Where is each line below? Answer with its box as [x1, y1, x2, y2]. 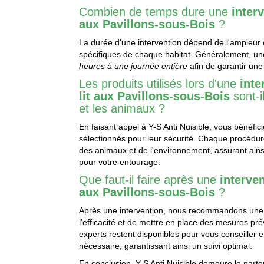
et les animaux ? [79, 102, 166, 115]
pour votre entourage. [79, 157, 161, 167]
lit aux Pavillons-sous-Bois [79, 90, 230, 103]
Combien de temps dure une [79, 5, 232, 19]
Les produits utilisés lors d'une [79, 77, 240, 91]
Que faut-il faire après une [79, 173, 220, 187]
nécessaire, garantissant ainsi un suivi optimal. [79, 241, 253, 251]
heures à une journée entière [79, 61, 188, 71]
